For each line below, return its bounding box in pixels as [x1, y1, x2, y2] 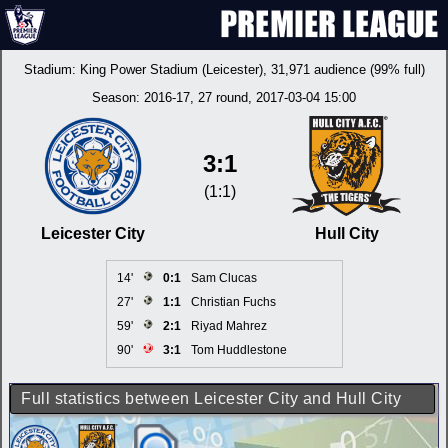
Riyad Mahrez [190, 319, 267, 333]
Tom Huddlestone [190, 343, 287, 357]
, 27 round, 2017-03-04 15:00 [190, 90, 356, 105]
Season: [92, 90, 144, 105]
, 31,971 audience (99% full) [262, 62, 425, 77]
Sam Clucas [190, 271, 257, 285]
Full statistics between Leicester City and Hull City [21, 390, 401, 407]
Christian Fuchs [190, 295, 276, 309]
